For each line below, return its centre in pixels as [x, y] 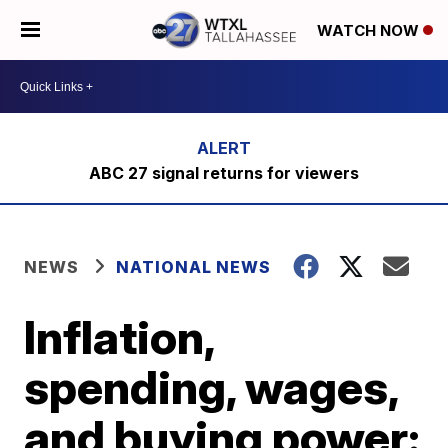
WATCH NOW [370, 31]
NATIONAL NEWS [194, 267]
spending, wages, [211, 387]
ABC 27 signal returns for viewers [223, 173]
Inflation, [119, 337]
